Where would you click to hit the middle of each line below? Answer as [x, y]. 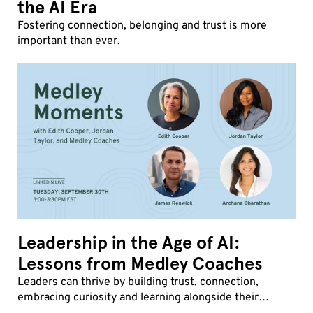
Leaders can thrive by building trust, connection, [138, 283]
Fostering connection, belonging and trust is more [143, 26]
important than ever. [69, 41]
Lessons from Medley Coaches [140, 264]
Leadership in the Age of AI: [129, 243]
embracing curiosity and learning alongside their [138, 298]
